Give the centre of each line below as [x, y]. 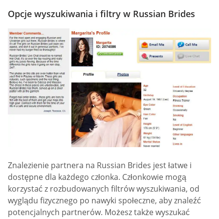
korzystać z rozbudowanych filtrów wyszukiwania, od [104, 189]
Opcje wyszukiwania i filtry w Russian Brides [101, 13]
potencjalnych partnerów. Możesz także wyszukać [99, 212]
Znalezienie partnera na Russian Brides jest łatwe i [100, 165]
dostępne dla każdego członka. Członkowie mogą [97, 177]
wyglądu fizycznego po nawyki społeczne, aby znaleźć [104, 201]
